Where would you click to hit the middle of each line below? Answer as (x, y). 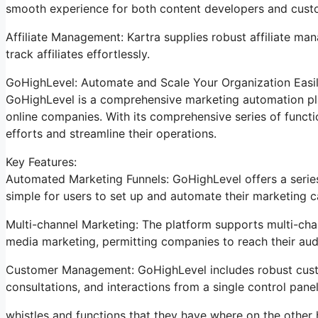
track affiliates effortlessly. (78, 54)
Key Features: (41, 161)
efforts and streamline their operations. (111, 133)
